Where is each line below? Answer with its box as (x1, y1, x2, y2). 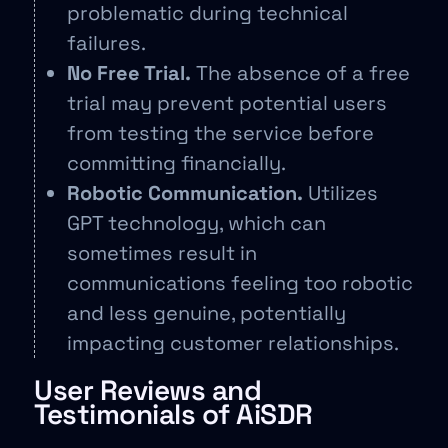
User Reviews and (34, 371, 261, 408)
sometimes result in (67, 239, 257, 266)
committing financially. (67, 149, 286, 176)
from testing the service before (67, 119, 374, 146)
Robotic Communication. (67, 179, 303, 206)
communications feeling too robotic (67, 269, 413, 296)
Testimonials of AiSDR (34, 395, 313, 432)
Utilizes (303, 179, 378, 206)
